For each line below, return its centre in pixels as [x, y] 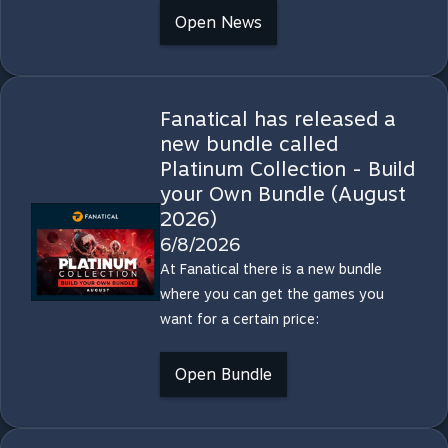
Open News [218, 22]
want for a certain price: [239, 319]
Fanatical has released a [277, 119]
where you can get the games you [271, 294]
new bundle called [248, 144]
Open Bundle [223, 374]
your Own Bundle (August [282, 194]
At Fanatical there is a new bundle [270, 269]
